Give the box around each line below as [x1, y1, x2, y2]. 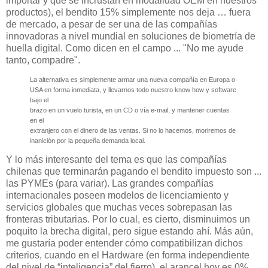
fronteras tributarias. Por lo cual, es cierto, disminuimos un [6, 214, 250, 224]
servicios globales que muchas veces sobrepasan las [6, 202, 232, 212]
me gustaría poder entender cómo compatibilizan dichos [6, 237, 243, 248]
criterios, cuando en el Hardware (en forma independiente [6, 249, 249, 260]
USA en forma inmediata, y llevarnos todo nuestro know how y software [30, 86, 236, 94]
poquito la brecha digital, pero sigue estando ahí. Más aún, [6, 226, 253, 236]
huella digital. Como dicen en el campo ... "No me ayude [6, 42, 243, 53]
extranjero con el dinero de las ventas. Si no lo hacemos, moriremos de [30, 127, 236, 135]
